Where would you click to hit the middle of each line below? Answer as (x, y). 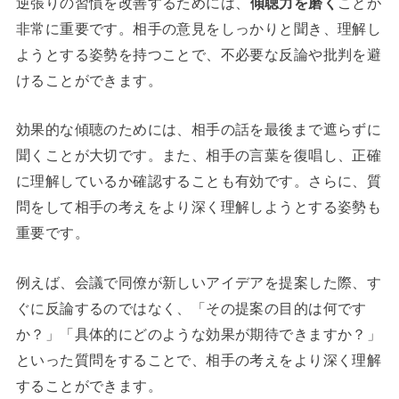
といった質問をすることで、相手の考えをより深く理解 (199, 359)
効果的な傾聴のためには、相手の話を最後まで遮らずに (199, 130)
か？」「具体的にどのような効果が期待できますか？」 (199, 334)
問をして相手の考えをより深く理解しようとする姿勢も (199, 207)
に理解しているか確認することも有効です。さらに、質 (199, 181)
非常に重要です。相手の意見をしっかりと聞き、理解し (199, 28)
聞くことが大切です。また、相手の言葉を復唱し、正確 (199, 155)
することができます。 (89, 385)
